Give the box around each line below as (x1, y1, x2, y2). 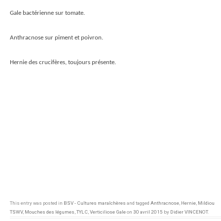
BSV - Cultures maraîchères (64, 200, 126, 206)
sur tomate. (54, 10, 85, 16)
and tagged (126, 200, 150, 206)
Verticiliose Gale (90, 209, 126, 215)
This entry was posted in (10, 200, 64, 206)
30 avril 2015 (133, 209, 163, 215)
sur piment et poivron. (43, 35, 103, 41)
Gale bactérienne (10, 10, 54, 16)
